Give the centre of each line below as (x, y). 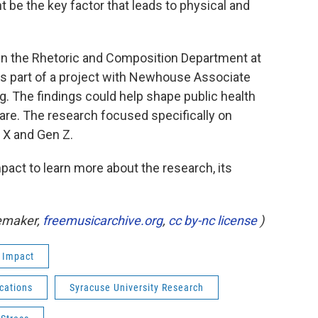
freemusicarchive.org (103, 220)
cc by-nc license (213, 220)
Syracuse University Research (137, 287)
